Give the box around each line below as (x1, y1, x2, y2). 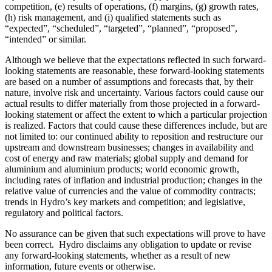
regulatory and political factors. (5, 207, 123, 218)
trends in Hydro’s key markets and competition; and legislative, (5, 196, 245, 207)
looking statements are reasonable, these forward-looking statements (5, 65, 264, 76)
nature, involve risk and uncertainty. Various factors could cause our (5, 87, 263, 98)
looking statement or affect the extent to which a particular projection (5, 109, 267, 120)
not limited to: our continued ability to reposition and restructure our (5, 131, 263, 141)
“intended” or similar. (5, 33, 86, 44)
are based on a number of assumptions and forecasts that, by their (5, 76, 253, 87)
